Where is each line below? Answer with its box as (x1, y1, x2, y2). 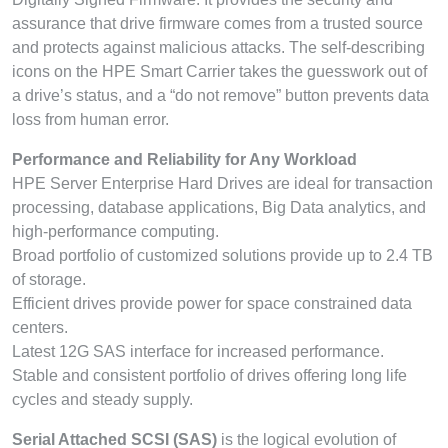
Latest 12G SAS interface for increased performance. (12, 342, 384, 360)
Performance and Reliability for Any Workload (12, 150, 357, 168)
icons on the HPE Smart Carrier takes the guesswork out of (12, 62, 427, 80)
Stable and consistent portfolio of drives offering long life (12, 366, 407, 384)
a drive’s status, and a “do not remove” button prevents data (12, 86, 429, 104)
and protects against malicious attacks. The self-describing (12, 38, 425, 56)
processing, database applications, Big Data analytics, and (12, 198, 426, 216)
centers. (12, 318, 68, 336)
